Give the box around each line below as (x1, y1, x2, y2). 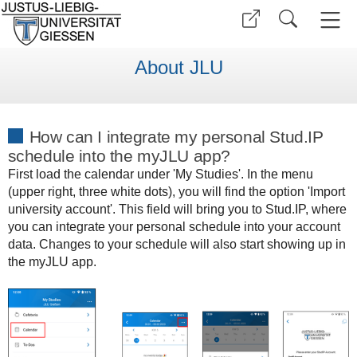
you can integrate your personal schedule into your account (7, 219, 340, 233)
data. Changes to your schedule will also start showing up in (7, 237, 346, 251)
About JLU (134, 57, 223, 79)
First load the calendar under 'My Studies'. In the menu (7, 167, 313, 181)
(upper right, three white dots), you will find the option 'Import (7, 184, 345, 198)
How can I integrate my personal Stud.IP (29, 127, 324, 146)
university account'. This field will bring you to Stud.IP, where (7, 202, 347, 216)
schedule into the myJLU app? (7, 146, 230, 165)
